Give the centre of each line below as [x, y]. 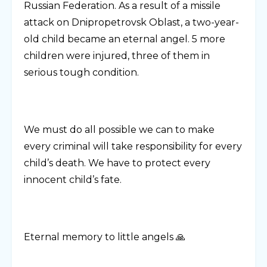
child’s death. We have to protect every [117, 163]
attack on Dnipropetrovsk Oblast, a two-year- [131, 23]
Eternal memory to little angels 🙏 [105, 237]
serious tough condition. [81, 73]
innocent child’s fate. [73, 180]
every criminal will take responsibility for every [133, 147]
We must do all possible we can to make [119, 130]
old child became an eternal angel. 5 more [125, 39]
